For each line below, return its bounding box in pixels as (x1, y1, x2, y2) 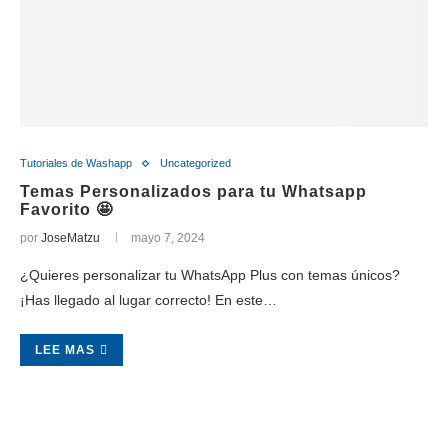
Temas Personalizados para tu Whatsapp (20, 183, 367, 200)
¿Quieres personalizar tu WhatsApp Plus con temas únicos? (20, 267, 400, 283)
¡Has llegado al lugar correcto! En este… (20, 292, 277, 308)
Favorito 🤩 (20, 201, 113, 218)
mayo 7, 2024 (131, 231, 205, 245)
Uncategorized (160, 157, 231, 169)
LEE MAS (35, 343, 95, 357)
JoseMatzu (41, 231, 100, 245)
